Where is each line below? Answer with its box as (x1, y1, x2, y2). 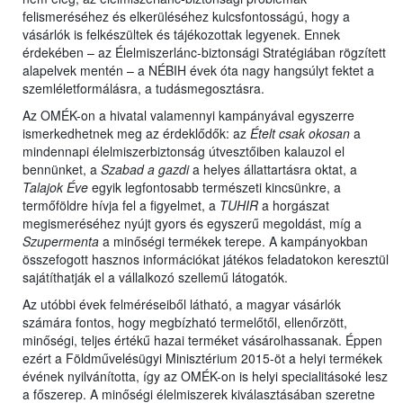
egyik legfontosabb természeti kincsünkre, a (88, 178, 341, 197)
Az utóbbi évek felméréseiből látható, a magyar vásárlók (22, 295, 341, 314)
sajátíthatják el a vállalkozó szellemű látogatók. (22, 268, 288, 287)
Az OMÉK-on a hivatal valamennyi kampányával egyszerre (22, 106, 354, 125)
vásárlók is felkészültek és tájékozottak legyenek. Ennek (22, 25, 340, 44)
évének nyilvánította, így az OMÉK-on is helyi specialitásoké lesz (22, 367, 388, 386)
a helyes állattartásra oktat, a (189, 160, 357, 179)
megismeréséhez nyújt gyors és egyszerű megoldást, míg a (22, 214, 362, 233)
